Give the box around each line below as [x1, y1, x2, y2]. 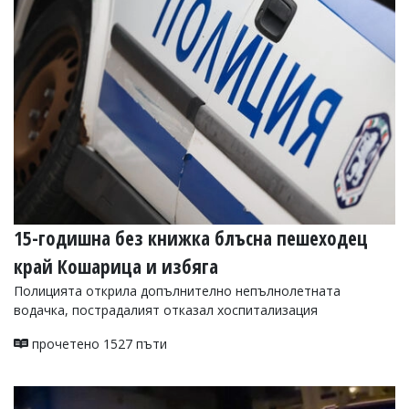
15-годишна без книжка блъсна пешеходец [14, 225, 368, 251]
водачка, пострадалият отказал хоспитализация [14, 300, 318, 319]
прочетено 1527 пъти [28, 334, 167, 352]
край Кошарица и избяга [14, 253, 218, 279]
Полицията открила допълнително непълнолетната [14, 281, 341, 299]
